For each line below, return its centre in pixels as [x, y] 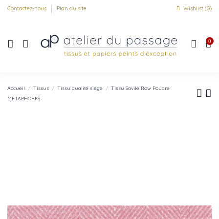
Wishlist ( [194, 9]
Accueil [16, 88]
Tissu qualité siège [80, 88]
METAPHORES [24, 98]
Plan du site [72, 9]
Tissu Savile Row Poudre [141, 88]
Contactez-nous [28, 9]
